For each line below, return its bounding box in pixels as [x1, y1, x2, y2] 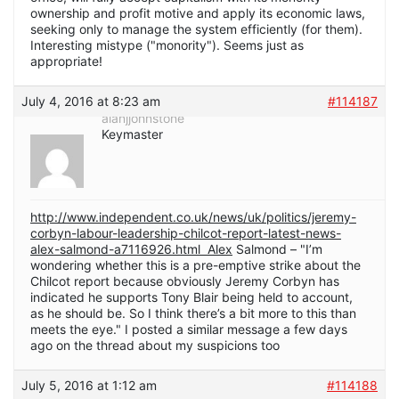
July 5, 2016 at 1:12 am [21, 378, 157, 394]
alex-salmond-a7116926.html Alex [30, 241, 232, 257]
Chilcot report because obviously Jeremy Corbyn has [30, 273, 339, 289]
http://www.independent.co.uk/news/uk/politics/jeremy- [30, 209, 356, 225]
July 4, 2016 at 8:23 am [21, 94, 160, 110]
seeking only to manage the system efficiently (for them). [30, 21, 362, 37]
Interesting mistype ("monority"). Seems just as [30, 37, 304, 53]
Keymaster [102, 126, 163, 142]
